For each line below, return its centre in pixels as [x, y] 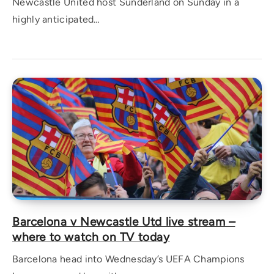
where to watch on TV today [91, 237]
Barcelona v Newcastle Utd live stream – [124, 222]
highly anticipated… [56, 19]
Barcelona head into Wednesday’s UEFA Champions [128, 259]
